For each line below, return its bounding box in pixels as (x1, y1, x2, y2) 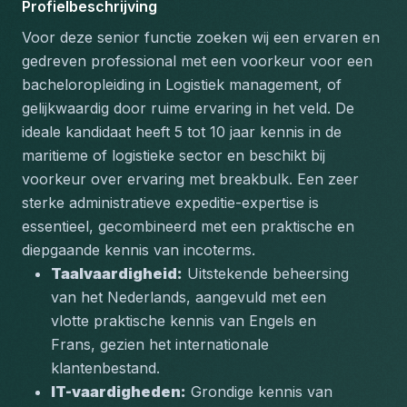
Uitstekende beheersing (183, 264, 349, 283)
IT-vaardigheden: (51, 382, 186, 401)
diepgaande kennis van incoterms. (22, 241, 255, 259)
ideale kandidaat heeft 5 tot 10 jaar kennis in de (22, 123, 342, 141)
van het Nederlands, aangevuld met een (51, 288, 326, 306)
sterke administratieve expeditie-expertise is (22, 194, 319, 212)
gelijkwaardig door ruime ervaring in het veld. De (22, 99, 354, 117)
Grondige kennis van (186, 382, 333, 401)
